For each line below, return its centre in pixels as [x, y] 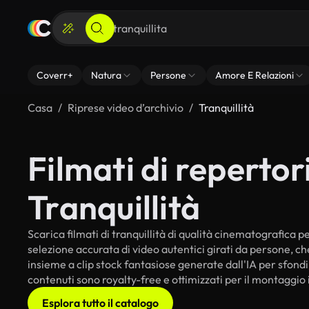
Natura [106, 75]
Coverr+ [55, 75]
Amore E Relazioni [255, 75]
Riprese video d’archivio [126, 108]
